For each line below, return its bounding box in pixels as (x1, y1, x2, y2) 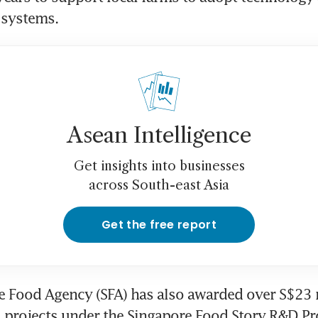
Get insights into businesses (73, 158, 245, 174)
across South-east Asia (89, 177, 229, 193)
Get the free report (101, 216, 217, 233)
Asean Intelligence (67, 121, 251, 148)
